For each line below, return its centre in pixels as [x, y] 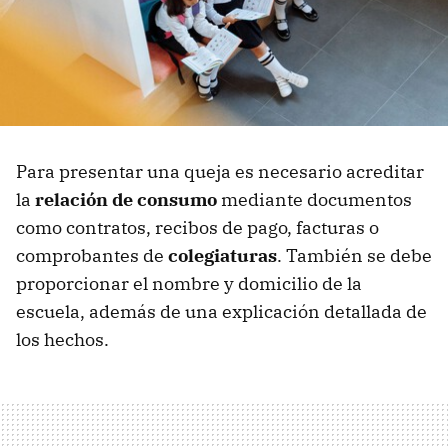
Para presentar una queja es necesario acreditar [220, 172]
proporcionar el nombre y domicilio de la [189, 284]
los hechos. [62, 340]
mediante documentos [314, 200]
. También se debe [354, 256]
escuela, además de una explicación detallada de [221, 312]
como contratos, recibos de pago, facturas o [197, 228]
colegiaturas [222, 256]
